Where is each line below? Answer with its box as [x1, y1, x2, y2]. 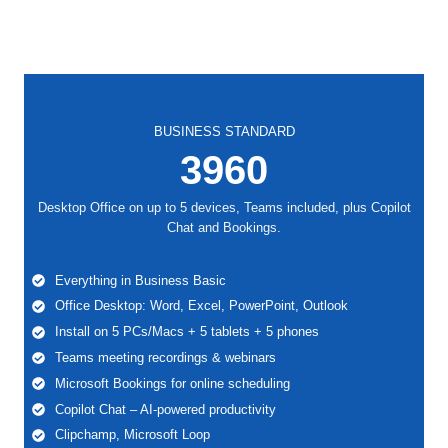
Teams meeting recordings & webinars [54, 349, 276, 365]
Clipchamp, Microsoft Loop [54, 427, 210, 443]
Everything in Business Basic [54, 272, 226, 288]
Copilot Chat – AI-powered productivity [54, 401, 276, 417]
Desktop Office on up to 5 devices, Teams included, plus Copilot [37, 200, 411, 216]
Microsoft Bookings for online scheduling [54, 375, 290, 391]
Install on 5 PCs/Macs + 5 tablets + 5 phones [54, 324, 319, 340]
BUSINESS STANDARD [153, 124, 295, 140]
